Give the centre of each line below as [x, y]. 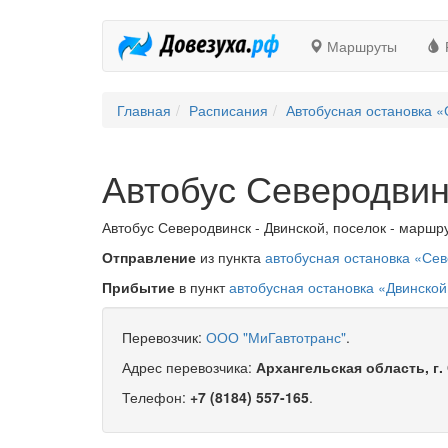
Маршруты [359, 46]
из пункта [230, 257]
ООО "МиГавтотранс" [276, 337]
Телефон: [156, 397]
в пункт [202, 287]
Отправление [149, 257]
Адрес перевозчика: [189, 367]
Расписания [228, 110]
